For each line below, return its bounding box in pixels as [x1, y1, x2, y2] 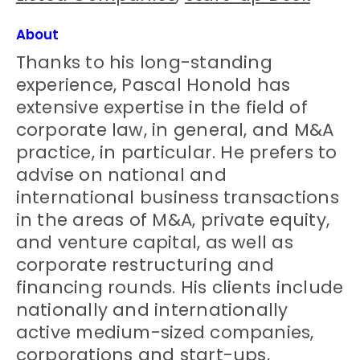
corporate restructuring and [15, 252, 274, 277]
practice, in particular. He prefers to [15, 139, 337, 165]
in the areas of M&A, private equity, [15, 207, 329, 232]
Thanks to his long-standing [15, 49, 272, 75]
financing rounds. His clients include [15, 274, 344, 300]
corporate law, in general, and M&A [15, 117, 334, 142]
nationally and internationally [15, 297, 288, 322]
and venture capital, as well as [15, 229, 293, 255]
